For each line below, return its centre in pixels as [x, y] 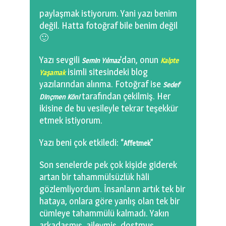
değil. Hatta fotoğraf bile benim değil [108, 26]
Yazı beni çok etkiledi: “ [81, 143]
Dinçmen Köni [60, 97]
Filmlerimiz [74, 31]
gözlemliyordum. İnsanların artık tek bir [112, 189]
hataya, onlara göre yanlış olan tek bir [109, 201]
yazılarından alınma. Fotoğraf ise [101, 84]
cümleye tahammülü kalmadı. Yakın [104, 213]
